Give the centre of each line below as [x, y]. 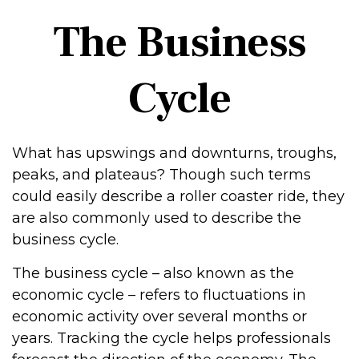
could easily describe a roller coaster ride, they [178, 196]
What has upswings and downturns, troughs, [174, 153]
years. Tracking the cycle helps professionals [171, 338]
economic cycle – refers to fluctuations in [159, 295]
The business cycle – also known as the [153, 273]
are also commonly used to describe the [157, 218]
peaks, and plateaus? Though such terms [161, 175]
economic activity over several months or [159, 317]
